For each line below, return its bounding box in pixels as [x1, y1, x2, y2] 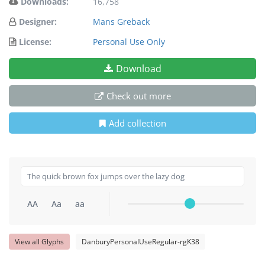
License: [19, 36, 51, 47]
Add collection [108, 117, 166, 129]
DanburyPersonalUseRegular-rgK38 [82, 237, 199, 247]
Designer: [19, 16, 57, 27]
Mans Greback [93, 16, 150, 27]
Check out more [106, 90, 171, 102]
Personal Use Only [93, 36, 165, 47]
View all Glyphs [15, 237, 64, 247]
